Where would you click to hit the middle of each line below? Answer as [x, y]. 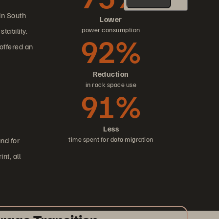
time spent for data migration [111, 139]
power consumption [111, 30]
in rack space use [111, 84]
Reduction [111, 74]
